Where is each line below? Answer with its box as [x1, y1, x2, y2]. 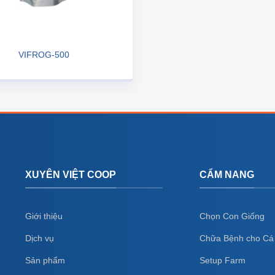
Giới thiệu [25, 211, 63, 221]
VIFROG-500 [18, 49, 69, 60]
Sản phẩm [25, 255, 65, 265]
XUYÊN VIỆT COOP [25, 169, 116, 180]
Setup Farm [199, 255, 246, 265]
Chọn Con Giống [199, 211, 265, 221]
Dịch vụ [25, 233, 54, 243]
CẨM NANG [199, 169, 255, 180]
